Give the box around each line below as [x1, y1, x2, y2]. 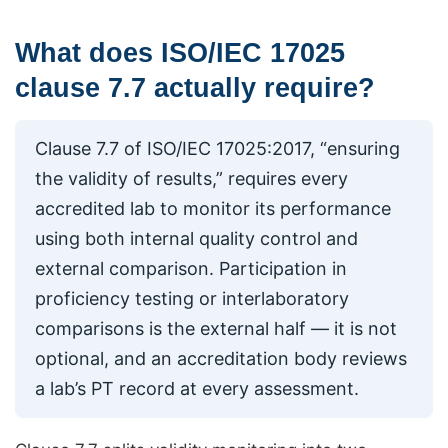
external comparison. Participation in [35, 257, 347, 279]
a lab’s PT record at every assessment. [35, 377, 359, 399]
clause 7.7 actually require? [15, 73, 375, 104]
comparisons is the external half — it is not [35, 317, 397, 339]
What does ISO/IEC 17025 [15, 38, 345, 69]
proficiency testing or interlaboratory [35, 287, 349, 309]
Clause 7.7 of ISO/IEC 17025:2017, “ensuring [35, 137, 400, 159]
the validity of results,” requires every [35, 167, 348, 189]
